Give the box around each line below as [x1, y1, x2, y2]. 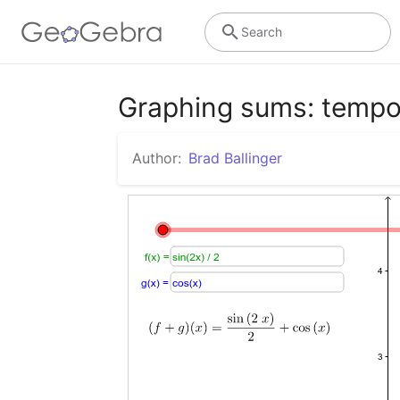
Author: [132, 149, 181, 167]
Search [240, 23, 282, 39]
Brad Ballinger [188, 149, 282, 167]
